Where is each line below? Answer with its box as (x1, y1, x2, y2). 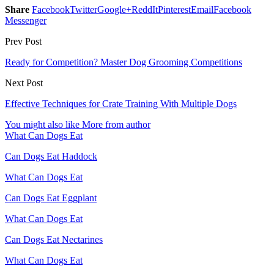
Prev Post (5, 36, 42, 47)
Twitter (70, 4, 97, 15)
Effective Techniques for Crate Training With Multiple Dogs (5, 98, 237, 109)
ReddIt (131, 4, 158, 15)
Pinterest (158, 4, 191, 15)
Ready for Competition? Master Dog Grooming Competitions (5, 57, 242, 68)
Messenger (5, 15, 46, 26)
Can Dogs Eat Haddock (5, 151, 97, 162)
